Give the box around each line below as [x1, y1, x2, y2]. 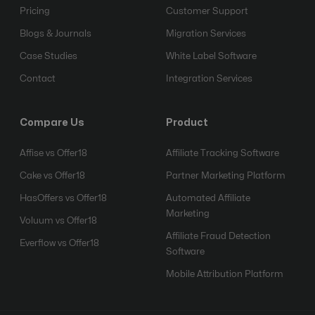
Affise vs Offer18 [20, 148, 87, 157]
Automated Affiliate [166, 193, 250, 202]
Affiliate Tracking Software [166, 148, 279, 157]
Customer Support [166, 6, 248, 15]
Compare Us [20, 117, 84, 127]
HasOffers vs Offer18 [20, 193, 107, 202]
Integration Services [166, 74, 252, 83]
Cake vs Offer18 [20, 171, 85, 180]
